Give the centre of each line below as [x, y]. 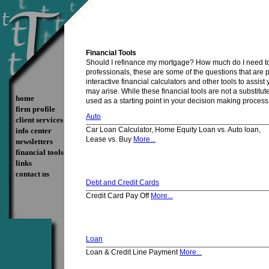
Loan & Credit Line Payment [133, 252]
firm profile [35, 109]
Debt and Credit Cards [122, 183]
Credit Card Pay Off [118, 196]
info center [34, 131]
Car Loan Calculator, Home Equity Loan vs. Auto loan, [173, 130]
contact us [32, 174]
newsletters [34, 141]
